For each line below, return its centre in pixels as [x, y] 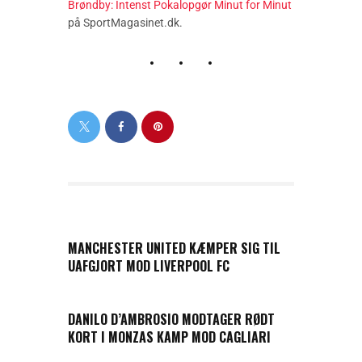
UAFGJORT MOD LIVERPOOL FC [149, 265]
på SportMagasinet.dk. [125, 23]
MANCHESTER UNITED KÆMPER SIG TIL [174, 248]
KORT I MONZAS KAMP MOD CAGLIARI [169, 337]
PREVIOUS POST [125, 226]
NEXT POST [96, 298]
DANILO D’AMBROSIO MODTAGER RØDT [171, 320]
